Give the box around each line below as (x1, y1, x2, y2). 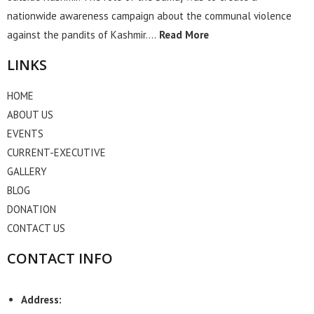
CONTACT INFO (7, 249, 113, 268)
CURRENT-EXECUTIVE (7, 146, 106, 160)
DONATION (7, 203, 56, 217)
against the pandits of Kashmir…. (7, 28, 156, 42)
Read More (156, 28, 209, 42)
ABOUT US (7, 108, 53, 122)
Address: (21, 293, 62, 307)
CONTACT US (7, 221, 65, 235)
